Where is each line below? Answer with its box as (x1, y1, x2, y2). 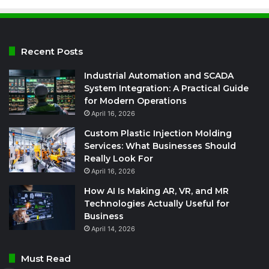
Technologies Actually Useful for (84, 198, 229, 209)
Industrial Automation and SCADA (84, 70, 234, 81)
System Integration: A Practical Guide (84, 82, 249, 94)
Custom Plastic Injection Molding (84, 127, 232, 139)
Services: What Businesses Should (84, 140, 236, 151)
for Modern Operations (84, 95, 187, 106)
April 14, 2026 (91, 224, 135, 233)
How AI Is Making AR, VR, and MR (84, 185, 229, 196)
